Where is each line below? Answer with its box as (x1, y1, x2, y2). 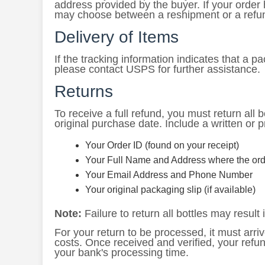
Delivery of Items (54, 28, 179, 46)
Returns (54, 82, 113, 101)
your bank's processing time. (54, 247, 189, 258)
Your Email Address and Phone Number (85, 170, 253, 180)
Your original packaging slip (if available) (85, 185, 256, 195)
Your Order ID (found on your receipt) (85, 140, 239, 150)
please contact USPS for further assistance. (54, 63, 260, 75)
